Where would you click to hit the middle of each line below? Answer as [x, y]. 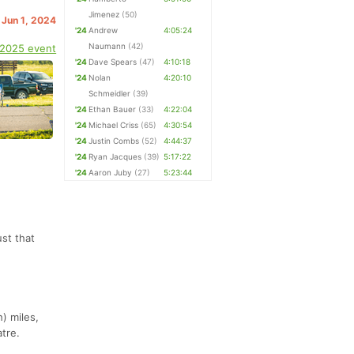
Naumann [107, 46]
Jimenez [104, 14]
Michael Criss [114, 125]
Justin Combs [114, 141]
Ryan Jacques [115, 156]
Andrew [104, 30]
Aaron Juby [111, 172]
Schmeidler [110, 93]
